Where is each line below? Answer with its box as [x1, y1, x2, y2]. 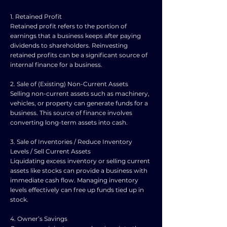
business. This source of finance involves [10, 109, 132, 117]
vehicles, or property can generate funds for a [10, 99, 148, 107]
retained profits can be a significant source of [10, 51, 147, 59]
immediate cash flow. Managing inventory [10, 176, 138, 184]
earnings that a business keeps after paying [10, 32, 141, 40]
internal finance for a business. [10, 61, 102, 68]
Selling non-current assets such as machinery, [10, 90, 149, 97]
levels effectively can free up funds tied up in [10, 186, 144, 194]
